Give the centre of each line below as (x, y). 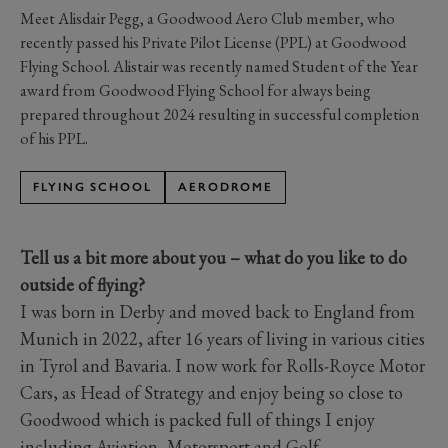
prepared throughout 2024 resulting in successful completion (220, 114)
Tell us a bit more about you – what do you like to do (213, 257)
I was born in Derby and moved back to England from (217, 311)
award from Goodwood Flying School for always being (195, 90)
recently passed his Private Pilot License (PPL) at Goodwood (213, 42)
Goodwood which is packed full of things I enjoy (197, 419)
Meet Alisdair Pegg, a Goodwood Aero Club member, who (207, 18)
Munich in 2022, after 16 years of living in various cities (222, 338)
